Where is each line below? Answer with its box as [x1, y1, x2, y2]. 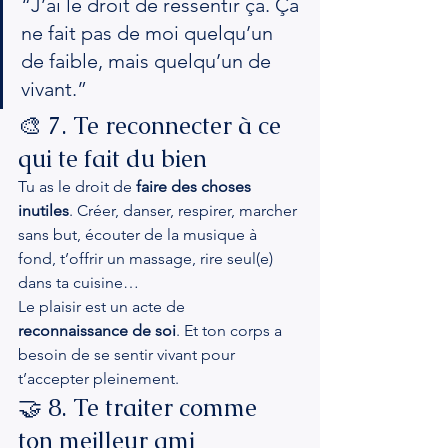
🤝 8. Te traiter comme [18, 392, 263, 423]
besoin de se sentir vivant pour [18, 345, 239, 364]
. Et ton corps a [176, 321, 286, 340]
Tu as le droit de [18, 177, 136, 196]
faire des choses [136, 177, 255, 196]
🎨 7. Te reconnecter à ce [18, 110, 287, 141]
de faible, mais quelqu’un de [21, 49, 276, 73]
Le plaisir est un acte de [18, 297, 189, 316]
